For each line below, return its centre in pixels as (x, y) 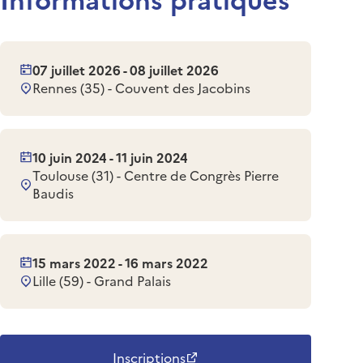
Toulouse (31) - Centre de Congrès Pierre (156, 175)
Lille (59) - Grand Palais (102, 280)
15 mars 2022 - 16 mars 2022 (120, 262)
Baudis (53, 192)
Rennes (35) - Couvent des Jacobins (141, 87)
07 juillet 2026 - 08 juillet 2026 (126, 69)
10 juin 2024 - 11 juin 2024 (110, 157)
